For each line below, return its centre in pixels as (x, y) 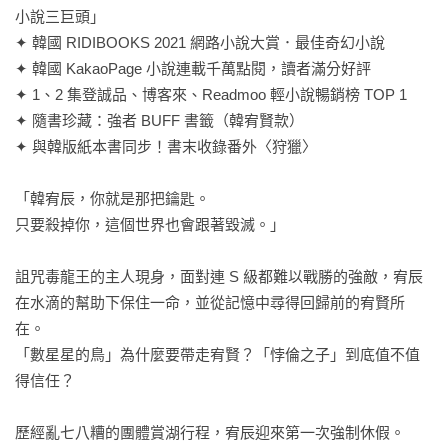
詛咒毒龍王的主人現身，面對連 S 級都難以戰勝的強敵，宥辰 (219, 276)
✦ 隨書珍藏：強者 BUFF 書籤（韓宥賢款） (159, 120)
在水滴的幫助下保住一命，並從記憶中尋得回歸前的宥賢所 (210, 302)
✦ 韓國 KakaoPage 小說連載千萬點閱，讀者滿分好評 (193, 68)
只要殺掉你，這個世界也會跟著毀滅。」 (150, 224)
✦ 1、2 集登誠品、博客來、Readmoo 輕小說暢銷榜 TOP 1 (211, 94)
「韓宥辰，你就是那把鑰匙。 (112, 198)
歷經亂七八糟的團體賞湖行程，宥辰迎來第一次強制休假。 (210, 432)
